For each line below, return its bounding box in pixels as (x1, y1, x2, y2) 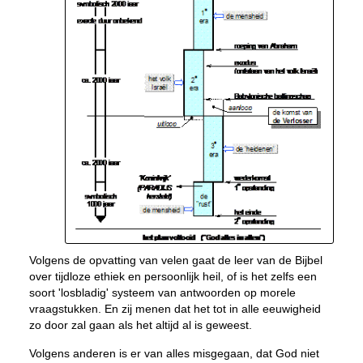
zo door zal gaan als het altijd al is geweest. (28, 318, 252, 331)
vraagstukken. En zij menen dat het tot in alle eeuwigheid (28, 302, 321, 315)
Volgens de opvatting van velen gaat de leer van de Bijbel (28, 254, 322, 267)
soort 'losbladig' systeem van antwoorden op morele (28, 286, 296, 299)
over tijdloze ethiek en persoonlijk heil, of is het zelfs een (28, 270, 317, 283)
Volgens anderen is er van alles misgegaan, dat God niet (28, 347, 319, 360)
